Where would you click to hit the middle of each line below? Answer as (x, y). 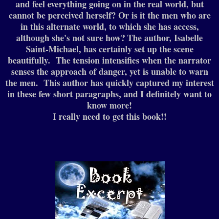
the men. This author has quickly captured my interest (109, 83)
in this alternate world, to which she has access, (109, 27)
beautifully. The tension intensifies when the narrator (109, 60)
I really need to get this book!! (109, 117)
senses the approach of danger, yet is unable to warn (109, 72)
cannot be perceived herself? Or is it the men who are (109, 15)
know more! (109, 105)
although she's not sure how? (71, 38)
